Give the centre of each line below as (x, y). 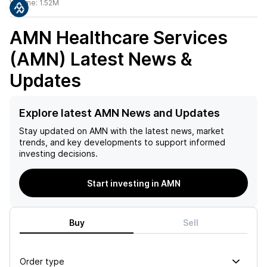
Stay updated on (53, 131)
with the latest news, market (166, 131)
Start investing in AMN (133, 183)
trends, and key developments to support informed (122, 142)
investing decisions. (58, 153)
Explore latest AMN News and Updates (119, 113)
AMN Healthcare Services (119, 38)
